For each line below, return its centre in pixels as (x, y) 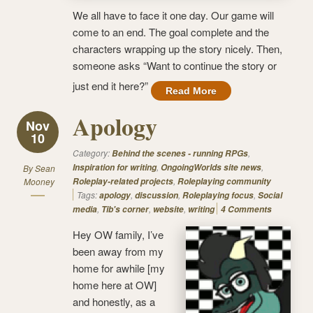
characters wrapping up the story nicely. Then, (177, 48)
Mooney (39, 181)
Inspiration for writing (115, 167)
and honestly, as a (114, 301)
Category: (92, 152)
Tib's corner (125, 209)
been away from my (118, 251)
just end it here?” (112, 85)
